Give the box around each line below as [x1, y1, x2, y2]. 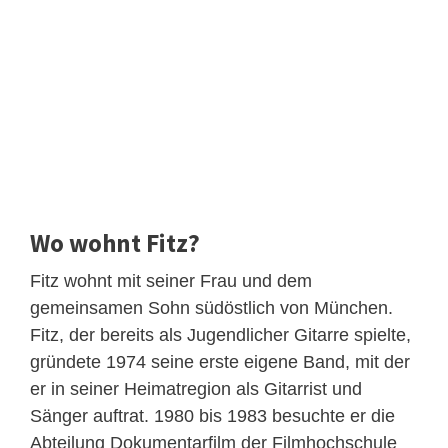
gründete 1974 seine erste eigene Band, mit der [30, 351, 410, 372]
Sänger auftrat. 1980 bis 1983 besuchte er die [30, 405, 395, 426]
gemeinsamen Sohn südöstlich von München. [30, 297, 393, 318]
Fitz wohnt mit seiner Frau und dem [30, 270, 312, 291]
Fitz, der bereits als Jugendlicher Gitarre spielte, [30, 324, 411, 345]
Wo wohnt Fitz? [30, 226, 200, 259]
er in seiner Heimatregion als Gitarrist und [30, 378, 362, 399]
